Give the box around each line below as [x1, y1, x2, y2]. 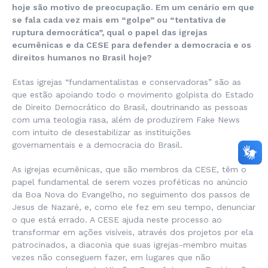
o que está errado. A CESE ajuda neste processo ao [12, 215, 222, 225]
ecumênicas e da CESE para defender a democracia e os [12, 40, 251, 50]
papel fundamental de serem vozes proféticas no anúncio [12, 177, 248, 187]
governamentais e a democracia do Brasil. [12, 140, 182, 150]
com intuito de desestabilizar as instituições [12, 127, 191, 138]
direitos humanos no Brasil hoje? [12, 53, 152, 63]
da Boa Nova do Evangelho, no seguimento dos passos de [12, 190, 250, 200]
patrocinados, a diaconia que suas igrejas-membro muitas [12, 240, 247, 250]
